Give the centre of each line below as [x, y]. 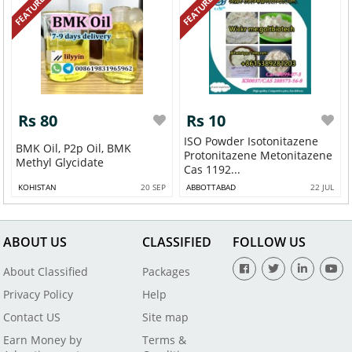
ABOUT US [35, 242]
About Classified [46, 272]
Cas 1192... [213, 169]
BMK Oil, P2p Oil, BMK [74, 148]
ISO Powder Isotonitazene [251, 141]
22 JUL [322, 187]
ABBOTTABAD [211, 187]
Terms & [164, 340]
